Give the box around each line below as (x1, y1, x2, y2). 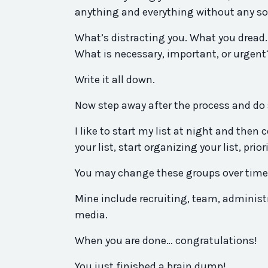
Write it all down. (75, 73, 155, 87)
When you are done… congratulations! (75, 234, 257, 248)
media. (75, 208, 108, 222)
